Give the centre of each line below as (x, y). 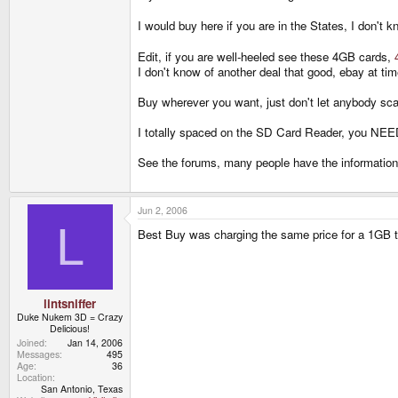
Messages (38, 354)
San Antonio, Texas (82, 388)
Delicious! (70, 328)
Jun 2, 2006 (163, 210)
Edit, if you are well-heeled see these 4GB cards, (266, 57)
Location (35, 377)
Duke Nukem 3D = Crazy (70, 316)
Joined (31, 342)
